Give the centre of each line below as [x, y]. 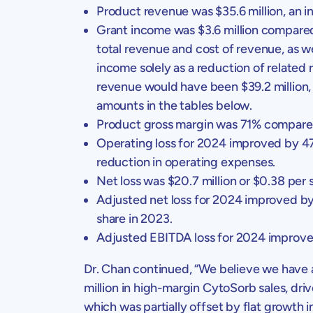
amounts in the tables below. [174, 105]
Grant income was [147, 30]
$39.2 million [275, 86]
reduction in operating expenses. [186, 162]
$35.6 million [249, 11]
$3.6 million [228, 30]
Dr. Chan [107, 269]
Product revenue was [156, 11]
